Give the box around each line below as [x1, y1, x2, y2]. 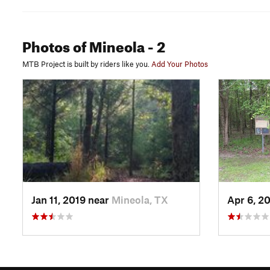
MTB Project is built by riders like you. [22, 59, 149, 69]
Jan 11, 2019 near [31, 193, 111, 206]
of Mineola [70, 33, 145, 57]
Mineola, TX [111, 193, 168, 206]
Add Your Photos [151, 59, 208, 69]
